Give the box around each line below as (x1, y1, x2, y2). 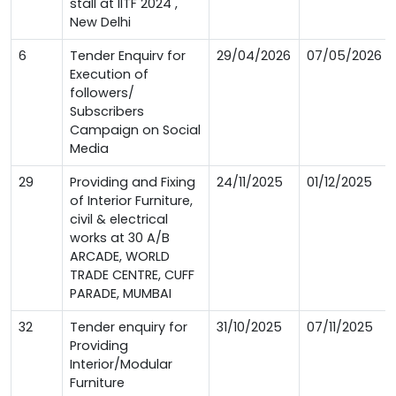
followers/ (70, 84, 134, 103)
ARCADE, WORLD (70, 247, 170, 266)
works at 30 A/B (70, 229, 170, 247)
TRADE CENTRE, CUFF (70, 266, 194, 285)
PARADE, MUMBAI (70, 285, 171, 303)
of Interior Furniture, (70, 192, 193, 210)
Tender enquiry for (70, 318, 187, 337)
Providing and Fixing (70, 173, 195, 192)
